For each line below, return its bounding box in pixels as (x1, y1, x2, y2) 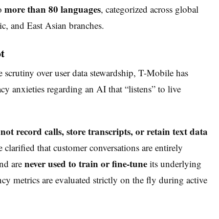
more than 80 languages (4, 2, 101, 16)
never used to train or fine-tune (24, 157, 147, 171)
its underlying (147, 157, 201, 170)
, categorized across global (100, 2, 198, 15)
